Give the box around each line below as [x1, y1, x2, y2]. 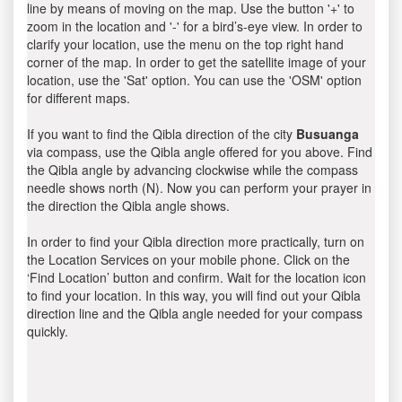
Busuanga [296, 125, 359, 143]
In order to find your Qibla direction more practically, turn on [27, 232, 364, 250]
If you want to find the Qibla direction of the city [27, 125, 296, 143]
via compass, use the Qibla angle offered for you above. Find [27, 143, 372, 161]
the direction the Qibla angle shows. [27, 197, 230, 214]
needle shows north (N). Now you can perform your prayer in [27, 179, 371, 197]
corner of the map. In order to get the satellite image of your [27, 53, 366, 71]
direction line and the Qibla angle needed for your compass [27, 304, 363, 322]
